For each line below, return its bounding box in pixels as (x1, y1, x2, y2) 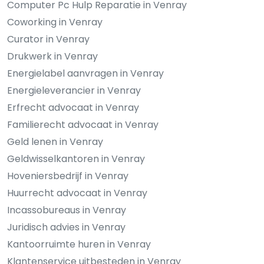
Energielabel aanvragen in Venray (7, 67, 164, 81)
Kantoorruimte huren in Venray (7, 237, 151, 252)
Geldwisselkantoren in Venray (7, 152, 145, 166)
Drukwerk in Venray (7, 49, 98, 64)
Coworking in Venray (7, 15, 103, 29)
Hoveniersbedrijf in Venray (7, 169, 128, 183)
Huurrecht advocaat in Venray (7, 186, 147, 200)
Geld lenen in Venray (7, 135, 103, 149)
